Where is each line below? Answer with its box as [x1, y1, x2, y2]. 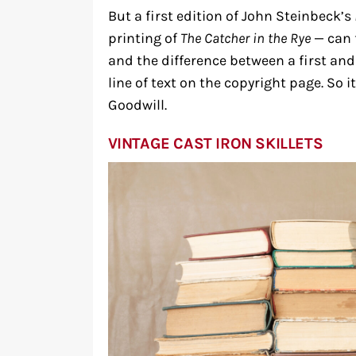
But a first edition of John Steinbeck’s [107, 7, 354, 25]
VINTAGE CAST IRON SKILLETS [107, 133, 323, 153]
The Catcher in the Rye [180, 29, 311, 47]
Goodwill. [107, 96, 167, 114]
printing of [107, 29, 180, 47]
